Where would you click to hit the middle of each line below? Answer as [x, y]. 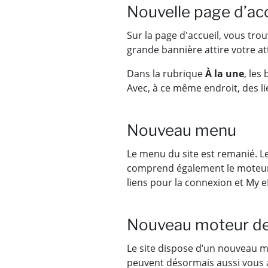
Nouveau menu [182, 130]
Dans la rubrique [166, 74]
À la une [225, 74]
